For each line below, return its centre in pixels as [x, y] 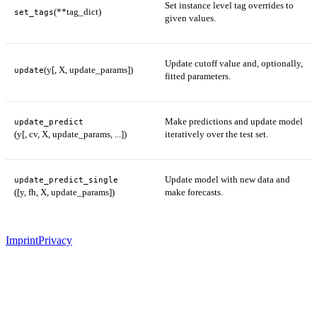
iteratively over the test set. [217, 134]
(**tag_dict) [77, 11]
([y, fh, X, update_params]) [64, 192]
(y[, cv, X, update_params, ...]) [70, 134]
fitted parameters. [198, 76]
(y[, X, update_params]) [88, 69]
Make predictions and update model [234, 121]
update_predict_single [66, 179]
